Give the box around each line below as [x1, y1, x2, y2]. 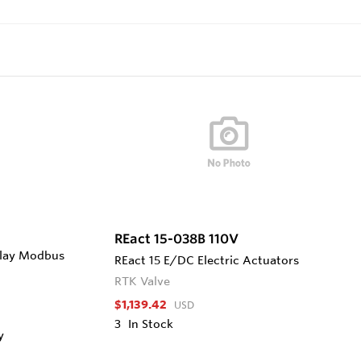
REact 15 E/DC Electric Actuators [114, 253, 299, 268]
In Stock [128, 317, 173, 332]
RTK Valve [114, 274, 171, 289]
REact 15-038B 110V [114, 230, 239, 247]
